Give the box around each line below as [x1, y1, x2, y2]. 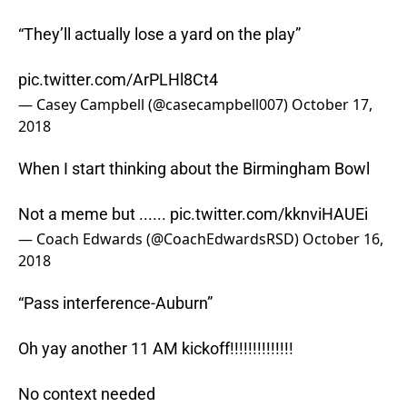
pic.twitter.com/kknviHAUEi [170, 204, 368, 224]
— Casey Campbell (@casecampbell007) [18, 94, 292, 115]
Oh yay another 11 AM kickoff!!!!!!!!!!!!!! [18, 339, 293, 359]
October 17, [292, 94, 372, 115]
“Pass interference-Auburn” [18, 293, 213, 313]
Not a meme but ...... [18, 204, 170, 224]
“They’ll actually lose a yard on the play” [18, 25, 301, 45]
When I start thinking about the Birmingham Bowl [18, 159, 370, 179]
